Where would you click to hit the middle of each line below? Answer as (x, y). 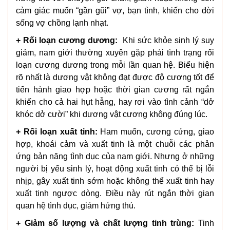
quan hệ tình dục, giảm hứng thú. (76, 205)
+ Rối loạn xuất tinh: (57, 131)
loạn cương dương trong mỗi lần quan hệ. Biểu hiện (115, 65)
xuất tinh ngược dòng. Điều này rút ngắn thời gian (115, 193)
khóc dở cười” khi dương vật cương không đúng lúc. (112, 114)
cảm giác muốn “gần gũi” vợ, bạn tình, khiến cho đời (115, 10)
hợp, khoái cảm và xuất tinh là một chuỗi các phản (115, 144)
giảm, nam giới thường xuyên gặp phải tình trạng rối (115, 52)
